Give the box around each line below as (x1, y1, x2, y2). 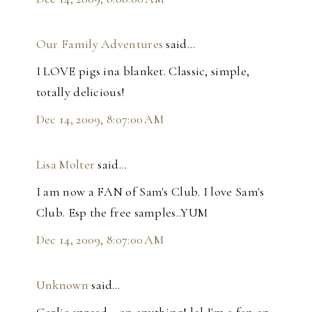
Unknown (36, 277, 88, 293)
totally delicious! (36, 84, 125, 100)
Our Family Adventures (36, 36, 164, 52)
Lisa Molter (36, 157, 95, 173)
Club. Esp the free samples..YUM (36, 205, 208, 221)
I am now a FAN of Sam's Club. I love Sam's (36, 184, 265, 200)
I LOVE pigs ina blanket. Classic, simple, (36, 63, 250, 79)
